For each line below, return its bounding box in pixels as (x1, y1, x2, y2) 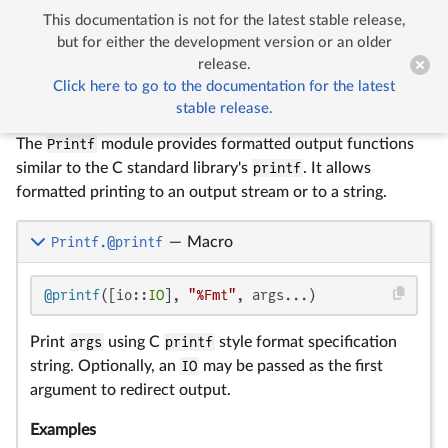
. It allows (302, 160, 371, 176)
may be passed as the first (198, 358, 383, 374)
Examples (30, 422, 96, 438)
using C (103, 334, 164, 350)
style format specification (214, 334, 397, 350)
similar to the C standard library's (16, 160, 252, 176)
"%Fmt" (188, 287, 236, 303)
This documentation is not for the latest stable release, (43, 13, 405, 28)
